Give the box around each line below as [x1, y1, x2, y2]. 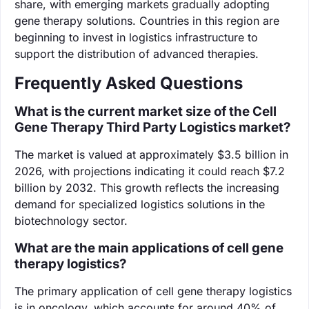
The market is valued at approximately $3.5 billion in [14, 147, 288, 161]
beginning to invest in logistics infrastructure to [14, 30, 258, 44]
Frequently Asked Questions [14, 72, 243, 93]
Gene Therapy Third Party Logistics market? [14, 119, 290, 135]
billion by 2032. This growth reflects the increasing [14, 180, 279, 195]
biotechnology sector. [14, 213, 128, 228]
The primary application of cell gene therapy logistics [14, 283, 292, 298]
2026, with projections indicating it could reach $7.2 [14, 163, 285, 178]
